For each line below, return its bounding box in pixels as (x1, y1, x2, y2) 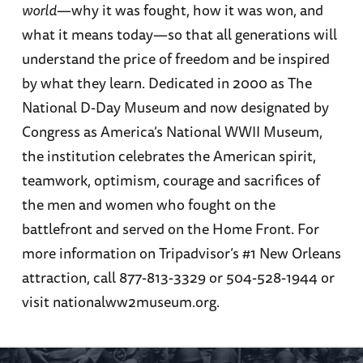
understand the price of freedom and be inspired (21, 46, 330, 70)
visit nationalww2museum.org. (21, 289, 220, 313)
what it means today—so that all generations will (21, 22, 337, 45)
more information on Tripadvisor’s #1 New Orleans (21, 241, 341, 264)
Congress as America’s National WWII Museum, (21, 119, 322, 143)
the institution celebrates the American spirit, (21, 143, 316, 167)
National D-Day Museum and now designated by (21, 95, 329, 118)
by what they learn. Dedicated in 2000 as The (21, 70, 312, 94)
